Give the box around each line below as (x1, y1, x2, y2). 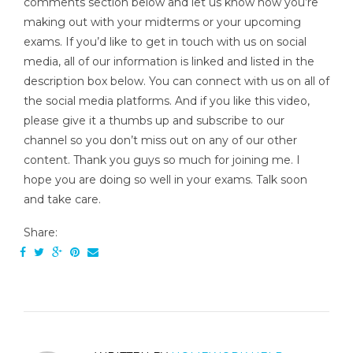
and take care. (24, 191, 101, 206)
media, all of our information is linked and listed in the (24, 54, 314, 69)
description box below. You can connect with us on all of (24, 73, 329, 88)
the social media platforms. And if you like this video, (24, 93, 310, 108)
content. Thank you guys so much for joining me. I (24, 152, 300, 167)
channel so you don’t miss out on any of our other (24, 132, 297, 147)
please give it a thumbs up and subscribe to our (24, 113, 284, 128)
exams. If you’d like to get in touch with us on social (24, 34, 307, 49)
